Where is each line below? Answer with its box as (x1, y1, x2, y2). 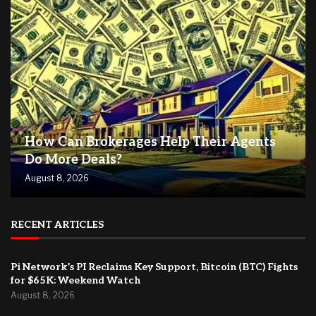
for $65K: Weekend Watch (11, 274, 140, 286)
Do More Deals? (25, 152, 122, 167)
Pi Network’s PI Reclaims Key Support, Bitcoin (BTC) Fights (11, 260, 298, 273)
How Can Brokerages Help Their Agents (25, 134, 276, 150)
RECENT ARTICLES (11, 218, 104, 231)
